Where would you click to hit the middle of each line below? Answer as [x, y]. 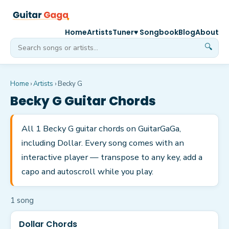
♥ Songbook [156, 32]
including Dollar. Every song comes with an [103, 143]
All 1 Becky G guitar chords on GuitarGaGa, [101, 129]
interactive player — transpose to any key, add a [112, 157]
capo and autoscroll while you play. [87, 171]
